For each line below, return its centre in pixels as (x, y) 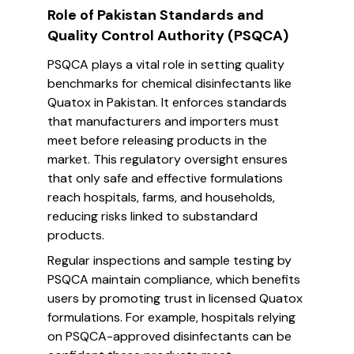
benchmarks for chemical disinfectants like (169, 83)
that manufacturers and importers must (163, 121)
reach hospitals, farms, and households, (161, 197)
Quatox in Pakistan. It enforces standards (167, 102)
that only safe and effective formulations (165, 178)
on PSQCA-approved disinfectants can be (169, 336)
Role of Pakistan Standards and (156, 15)
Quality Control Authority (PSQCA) (168, 36)
